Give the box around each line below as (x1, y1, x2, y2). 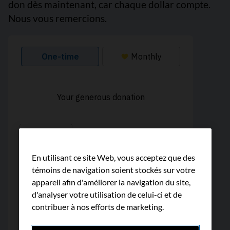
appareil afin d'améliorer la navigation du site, (31, 177, 190, 187)
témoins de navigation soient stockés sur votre (31, 164, 195, 175)
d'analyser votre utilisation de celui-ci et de (31, 189, 182, 199)
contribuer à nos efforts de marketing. (31, 201, 164, 212)
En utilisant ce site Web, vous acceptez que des (31, 152, 195, 162)
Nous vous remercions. (8, 12, 107, 24)
